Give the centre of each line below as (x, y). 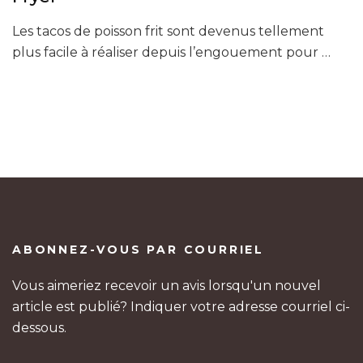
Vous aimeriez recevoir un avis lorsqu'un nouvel (167, 285)
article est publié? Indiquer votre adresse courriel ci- (181, 306)
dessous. (39, 327)
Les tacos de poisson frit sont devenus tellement (168, 31)
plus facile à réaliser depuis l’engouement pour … (171, 52)
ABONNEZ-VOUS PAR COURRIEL (138, 249)
